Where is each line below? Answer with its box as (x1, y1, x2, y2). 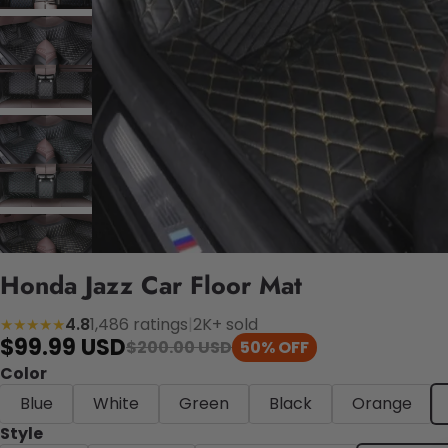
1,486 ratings (90, 312, 188, 336)
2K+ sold (193, 312, 258, 336)
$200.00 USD (126, 336, 232, 360)
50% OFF (240, 336, 309, 360)
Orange (352, 391, 412, 415)
